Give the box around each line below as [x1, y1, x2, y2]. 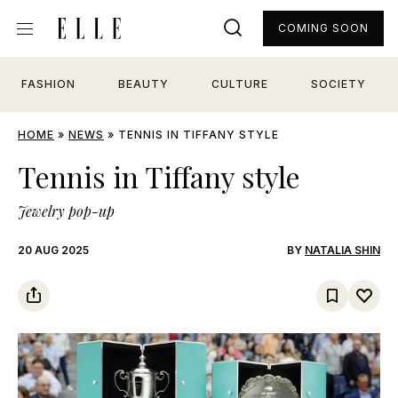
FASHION [21, 77, 76, 91]
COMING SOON [278, 21, 369, 35]
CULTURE [211, 77, 268, 91]
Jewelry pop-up [18, 202, 115, 220]
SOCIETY [311, 77, 366, 91]
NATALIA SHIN [305, 243, 380, 257]
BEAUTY [118, 77, 169, 91]
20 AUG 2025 [18, 243, 89, 257]
